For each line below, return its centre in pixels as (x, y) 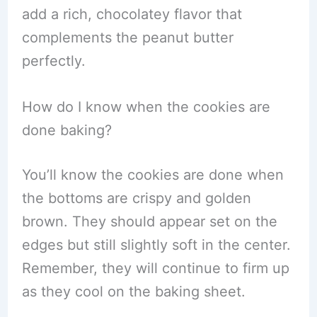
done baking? (67, 130)
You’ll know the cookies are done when (152, 175)
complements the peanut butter (127, 38)
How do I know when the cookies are (146, 107)
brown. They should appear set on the (149, 221)
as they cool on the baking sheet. (133, 292)
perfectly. (53, 61)
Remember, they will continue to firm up (155, 268)
